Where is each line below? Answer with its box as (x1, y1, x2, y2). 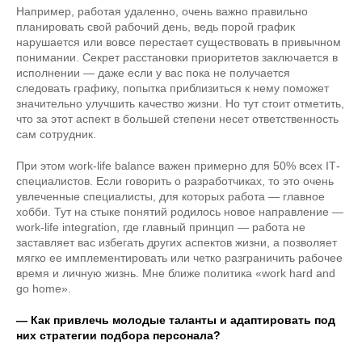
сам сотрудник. (16, 128, 96, 141)
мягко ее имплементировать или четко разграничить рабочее (16, 251, 343, 264)
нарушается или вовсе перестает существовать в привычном (16, 36, 341, 48)
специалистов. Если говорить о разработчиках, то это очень (16, 175, 334, 187)
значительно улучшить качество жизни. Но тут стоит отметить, (16, 97, 344, 110)
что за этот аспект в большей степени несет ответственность (16, 112, 339, 125)
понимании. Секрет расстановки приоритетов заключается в (16, 51, 338, 64)
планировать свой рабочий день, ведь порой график (16, 20, 295, 33)
